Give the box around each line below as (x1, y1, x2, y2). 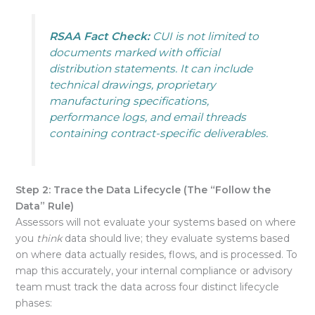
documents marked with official (49, 45, 220, 59)
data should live (61, 232, 141, 245)
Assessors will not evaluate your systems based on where (15, 216, 296, 229)
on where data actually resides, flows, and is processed (15, 248, 281, 262)
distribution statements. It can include (49, 61, 252, 75)
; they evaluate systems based (140, 232, 290, 245)
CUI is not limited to (149, 29, 259, 43)
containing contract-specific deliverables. (49, 126, 268, 140)
